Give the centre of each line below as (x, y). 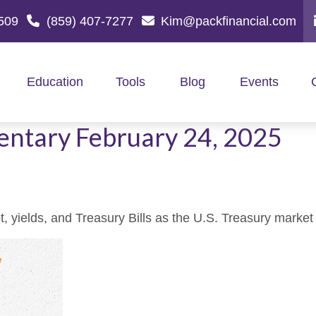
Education (55, 82)
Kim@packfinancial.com (229, 21)
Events (259, 82)
